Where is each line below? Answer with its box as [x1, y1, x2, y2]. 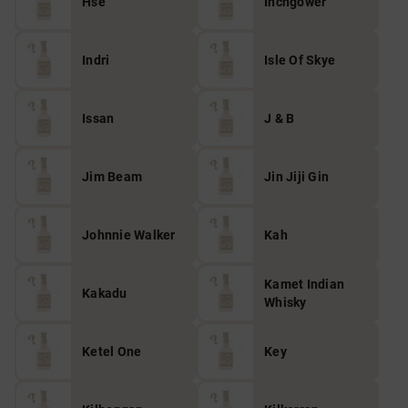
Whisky [264, 295, 307, 310]
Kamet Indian [264, 277, 344, 291]
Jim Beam [82, 169, 142, 184]
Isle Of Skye [264, 53, 335, 67]
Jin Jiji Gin [264, 169, 329, 184]
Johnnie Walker [82, 228, 176, 242]
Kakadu [82, 286, 127, 301]
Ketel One [82, 344, 142, 359]
